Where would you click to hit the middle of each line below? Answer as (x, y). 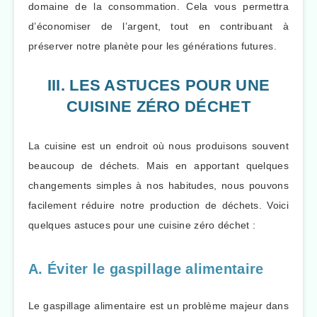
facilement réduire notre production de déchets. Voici (158, 205)
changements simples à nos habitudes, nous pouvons (158, 185)
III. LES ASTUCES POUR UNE (158, 85)
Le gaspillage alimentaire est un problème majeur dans (158, 305)
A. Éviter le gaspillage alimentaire (146, 269)
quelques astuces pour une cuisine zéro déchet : (142, 225)
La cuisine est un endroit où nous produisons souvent (158, 145)
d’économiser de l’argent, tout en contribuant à (158, 26)
